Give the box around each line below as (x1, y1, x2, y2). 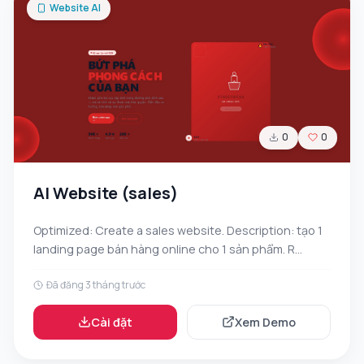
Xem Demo (235, 314, 296, 330)
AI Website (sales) (33, 181, 178, 204)
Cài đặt (91, 314, 132, 330)
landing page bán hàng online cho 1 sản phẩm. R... (33, 240, 302, 257)
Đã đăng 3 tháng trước (46, 277, 145, 292)
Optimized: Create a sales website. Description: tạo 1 (33, 222, 323, 238)
